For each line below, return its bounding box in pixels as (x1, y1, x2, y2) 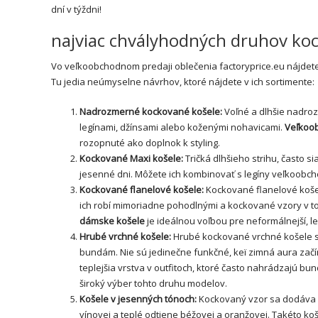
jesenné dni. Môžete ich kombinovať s (79, 167, 244, 180)
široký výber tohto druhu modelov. (79, 276, 227, 290)
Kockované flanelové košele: (79, 182, 204, 196)
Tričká (185, 151, 211, 165)
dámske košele (79, 214, 145, 227)
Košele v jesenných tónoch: (79, 292, 197, 305)
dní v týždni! (51, 2, 102, 16)
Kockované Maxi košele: (79, 151, 183, 165)
